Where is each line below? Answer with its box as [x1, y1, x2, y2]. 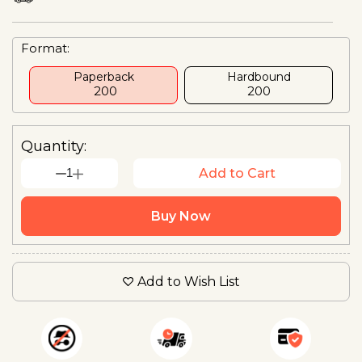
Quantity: [21, 137, 86, 155]
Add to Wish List [137, 273, 240, 289]
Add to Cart [198, 165, 276, 181]
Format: [21, 40, 69, 56]
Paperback [73, 69, 134, 84]
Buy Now [151, 208, 211, 224]
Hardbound [226, 69, 291, 84]
